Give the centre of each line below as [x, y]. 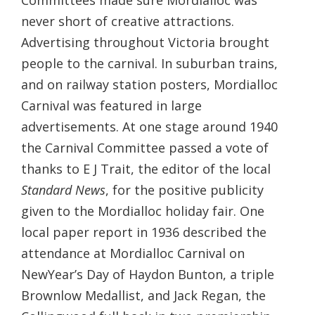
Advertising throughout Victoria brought [145, 43]
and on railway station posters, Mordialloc [149, 85]
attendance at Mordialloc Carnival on [133, 253]
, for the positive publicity [185, 190]
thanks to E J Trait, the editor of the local [146, 169]
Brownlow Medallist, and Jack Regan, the [143, 296]
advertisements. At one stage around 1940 [149, 127]
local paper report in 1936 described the [144, 232]
